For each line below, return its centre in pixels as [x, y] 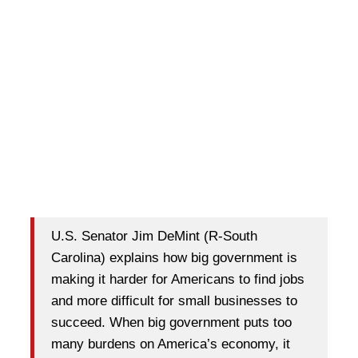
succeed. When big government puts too [171, 322]
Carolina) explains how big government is [174, 258]
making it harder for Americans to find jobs [178, 279]
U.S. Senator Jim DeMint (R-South [154, 236]
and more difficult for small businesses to [174, 301]
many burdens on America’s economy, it [171, 344]
